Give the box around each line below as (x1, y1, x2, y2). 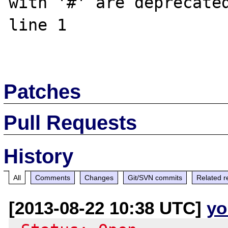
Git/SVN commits (128, 173, 183, 182)
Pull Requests (4, 111, 137, 134)
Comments (35, 173, 71, 182)
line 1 (9, 15, 77, 34)
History (4, 145, 74, 167)
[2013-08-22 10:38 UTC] (9, 197, 207, 218)
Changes (84, 173, 114, 182)
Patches (4, 80, 81, 103)
